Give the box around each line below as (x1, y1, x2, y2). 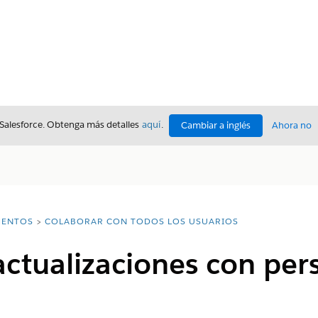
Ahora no (272, 119, 312, 131)
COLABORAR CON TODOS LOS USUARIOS (44, 215, 238, 227)
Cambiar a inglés (181, 119, 251, 131)
